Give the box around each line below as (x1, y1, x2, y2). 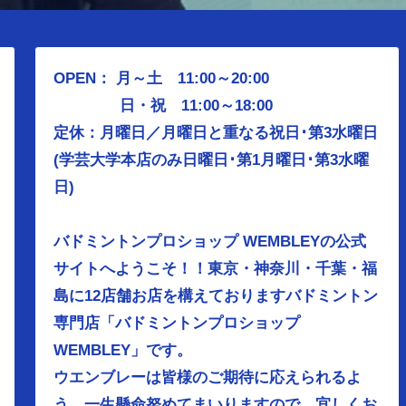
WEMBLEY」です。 (53, 341, 193, 359)
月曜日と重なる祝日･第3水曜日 (161, 123, 379, 141)
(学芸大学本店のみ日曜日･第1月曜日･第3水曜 (53, 150, 370, 169)
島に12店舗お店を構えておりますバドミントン (53, 286, 379, 304)
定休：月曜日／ (53, 123, 162, 141)
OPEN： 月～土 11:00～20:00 (53, 69, 270, 87)
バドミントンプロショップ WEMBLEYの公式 (53, 232, 367, 250)
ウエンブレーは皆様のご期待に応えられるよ (53, 368, 362, 386)
